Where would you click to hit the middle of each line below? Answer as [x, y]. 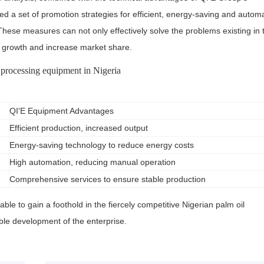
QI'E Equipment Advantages [62, 111]
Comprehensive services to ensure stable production [108, 179]
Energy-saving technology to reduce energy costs [102, 145]
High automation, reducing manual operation [93, 162]
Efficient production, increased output [79, 128]
